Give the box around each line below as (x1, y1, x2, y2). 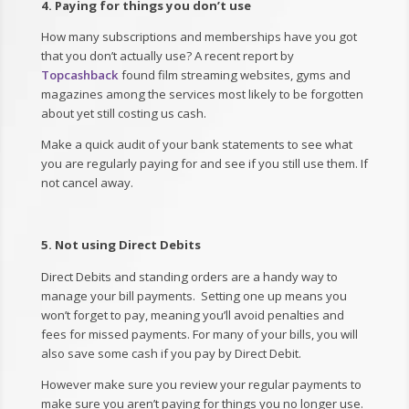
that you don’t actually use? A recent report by (40, 47, 294, 64)
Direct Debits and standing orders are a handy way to (40, 267, 338, 285)
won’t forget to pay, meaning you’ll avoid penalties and (40, 306, 344, 323)
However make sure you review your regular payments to (40, 375, 362, 393)
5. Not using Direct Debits (40, 236, 201, 254)
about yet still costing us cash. (40, 104, 206, 121)
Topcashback (40, 66, 121, 83)
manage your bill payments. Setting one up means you (40, 287, 347, 304)
